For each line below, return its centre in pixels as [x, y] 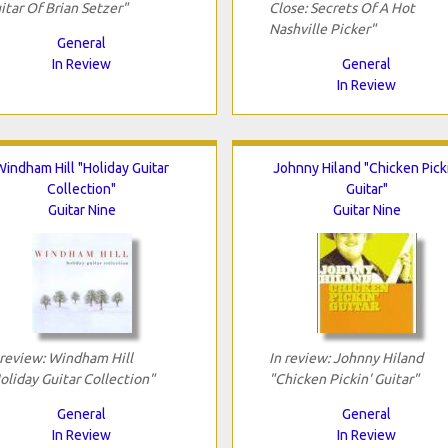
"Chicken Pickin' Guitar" [343, 378]
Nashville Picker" [322, 28]
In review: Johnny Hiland [345, 357]
